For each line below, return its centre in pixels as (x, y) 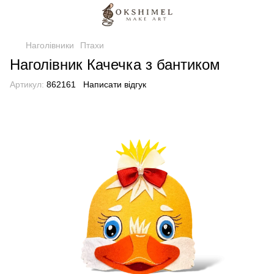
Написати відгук (115, 84)
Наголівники (50, 45)
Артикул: (27, 84)
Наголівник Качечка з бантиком (115, 65)
